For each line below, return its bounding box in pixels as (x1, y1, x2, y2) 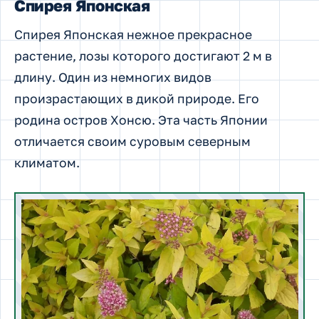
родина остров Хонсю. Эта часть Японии (14, 113, 268, 128)
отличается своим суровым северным (14, 134, 251, 150)
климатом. (14, 155, 80, 171)
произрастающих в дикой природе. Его (14, 91, 259, 107)
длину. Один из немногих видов (14, 70, 211, 85)
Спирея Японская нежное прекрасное (14, 27, 252, 43)
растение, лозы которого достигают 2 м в (14, 48, 272, 64)
